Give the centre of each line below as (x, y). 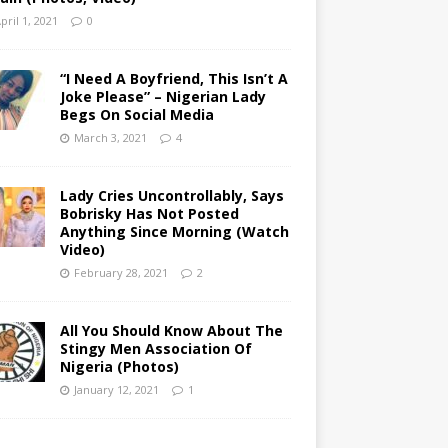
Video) (82, 249)
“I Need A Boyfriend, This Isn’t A (173, 78)
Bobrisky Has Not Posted (149, 213)
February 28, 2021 (120, 272)
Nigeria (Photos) (119, 366)
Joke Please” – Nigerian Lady (162, 96)
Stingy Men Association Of (155, 348)
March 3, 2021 (110, 137)
